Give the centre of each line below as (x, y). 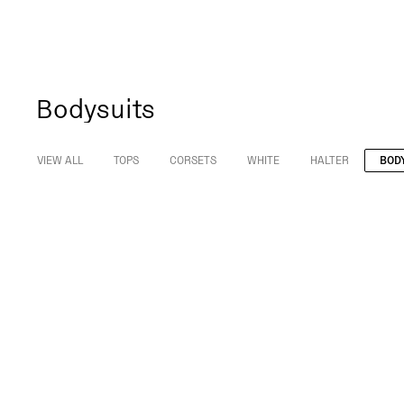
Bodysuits (96, 108)
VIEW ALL (60, 160)
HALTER (330, 160)
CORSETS (193, 160)
